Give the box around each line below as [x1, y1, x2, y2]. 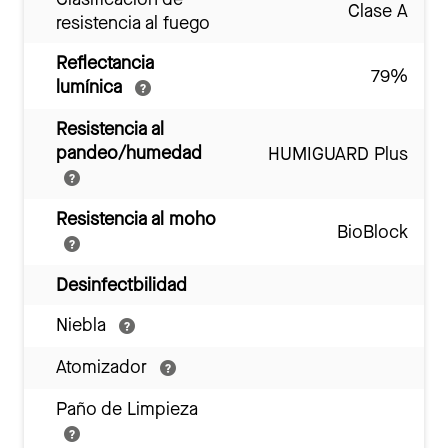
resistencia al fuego [56, 11, 210, 36]
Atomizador [56, 355, 152, 380]
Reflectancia [56, 51, 154, 76]
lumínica [56, 75, 127, 100]
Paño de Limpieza [56, 397, 198, 422]
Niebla [56, 313, 111, 338]
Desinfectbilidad [56, 273, 187, 298]
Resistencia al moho [56, 207, 216, 232]
